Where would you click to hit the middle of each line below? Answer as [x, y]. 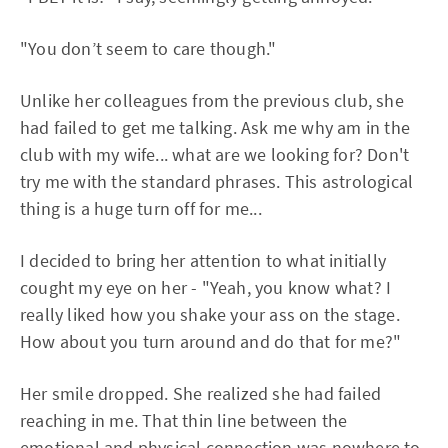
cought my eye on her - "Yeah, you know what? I [206, 287]
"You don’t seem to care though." [148, 48]
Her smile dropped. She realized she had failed [201, 393]
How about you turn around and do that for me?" [211, 341]
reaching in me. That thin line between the [184, 420]
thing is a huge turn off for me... [141, 208]
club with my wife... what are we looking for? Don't [215, 154]
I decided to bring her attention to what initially [203, 260]
